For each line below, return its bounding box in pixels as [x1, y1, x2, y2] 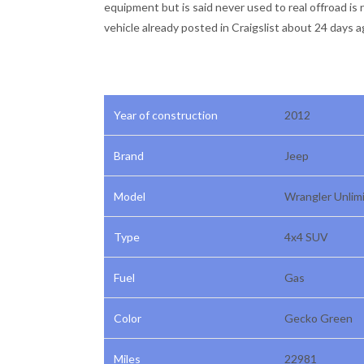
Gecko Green [284, 311, 353, 325]
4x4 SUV [284, 230, 328, 244]
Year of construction [114, 108, 218, 122]
